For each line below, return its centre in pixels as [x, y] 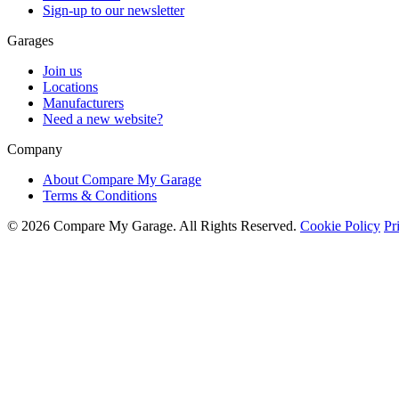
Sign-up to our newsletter [114, 10]
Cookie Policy [340, 225]
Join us [62, 70]
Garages [30, 40]
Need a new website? [103, 118]
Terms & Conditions [100, 195]
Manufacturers [83, 102]
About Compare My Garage [122, 179]
